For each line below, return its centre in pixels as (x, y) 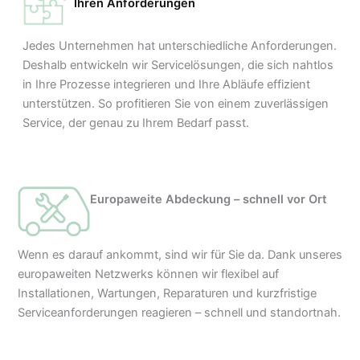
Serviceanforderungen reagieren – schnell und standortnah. (179, 313)
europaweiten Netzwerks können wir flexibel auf (148, 274)
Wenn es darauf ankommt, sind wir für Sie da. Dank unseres (180, 255)
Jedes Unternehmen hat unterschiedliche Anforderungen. (180, 46)
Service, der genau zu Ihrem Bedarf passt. (136, 123)
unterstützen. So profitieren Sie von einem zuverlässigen (176, 104)
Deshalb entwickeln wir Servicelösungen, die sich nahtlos (178, 65)
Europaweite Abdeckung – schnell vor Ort (208, 200)
